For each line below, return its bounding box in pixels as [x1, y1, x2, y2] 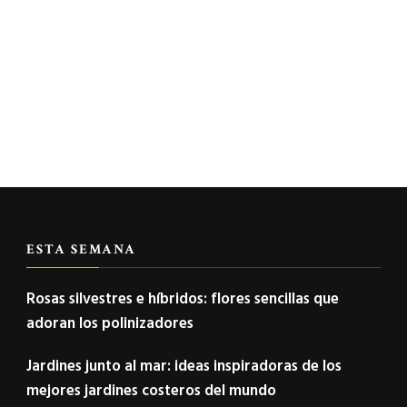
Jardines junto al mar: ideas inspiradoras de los [26, 352, 342, 378]
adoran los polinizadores [26, 310, 194, 335]
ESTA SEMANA [26, 240, 136, 258]
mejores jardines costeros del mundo [26, 377, 276, 402]
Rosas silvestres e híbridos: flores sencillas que [26, 285, 339, 311]
